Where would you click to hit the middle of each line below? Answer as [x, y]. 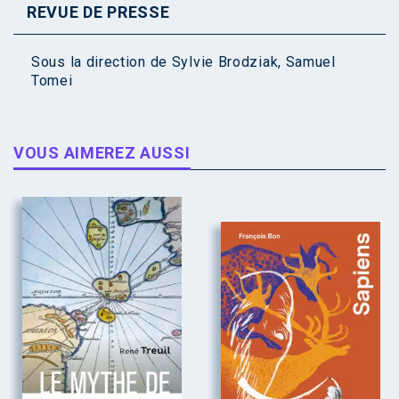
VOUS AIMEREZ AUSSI [102, 153]
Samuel [310, 62]
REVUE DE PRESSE [98, 12]
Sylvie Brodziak [225, 62]
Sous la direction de [102, 62]
